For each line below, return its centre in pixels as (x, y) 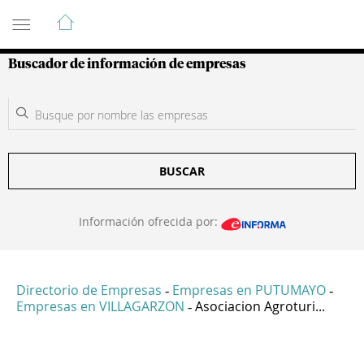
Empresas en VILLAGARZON (100, 307)
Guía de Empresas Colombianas (154, 15)
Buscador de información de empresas (127, 64)
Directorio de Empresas (89, 290)
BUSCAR (182, 171)
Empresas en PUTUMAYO (249, 290)
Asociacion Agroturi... (260, 307)
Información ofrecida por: (149, 221)
